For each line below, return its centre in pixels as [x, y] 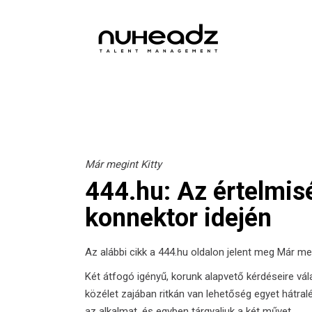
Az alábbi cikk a [122, 252]
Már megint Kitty [123, 164]
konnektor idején [178, 218]
